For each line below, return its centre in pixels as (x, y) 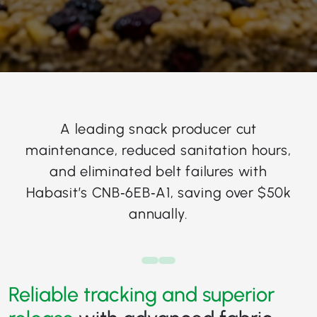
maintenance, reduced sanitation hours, (158, 150)
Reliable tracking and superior (142, 294)
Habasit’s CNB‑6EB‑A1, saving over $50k (158, 192)
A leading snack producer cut (158, 129)
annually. (158, 214)
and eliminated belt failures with (158, 171)
